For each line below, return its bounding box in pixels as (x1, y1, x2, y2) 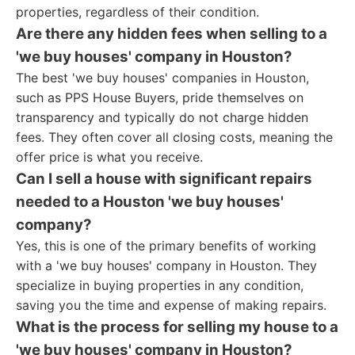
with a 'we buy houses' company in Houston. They (16, 258, 317, 273)
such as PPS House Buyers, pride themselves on (16, 90, 303, 105)
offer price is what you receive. (16, 149, 203, 165)
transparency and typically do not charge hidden (16, 109, 308, 125)
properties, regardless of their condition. (16, 4, 259, 20)
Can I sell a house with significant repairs (16, 170, 312, 188)
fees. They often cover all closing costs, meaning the (16, 129, 333, 145)
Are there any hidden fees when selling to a (16, 25, 327, 43)
